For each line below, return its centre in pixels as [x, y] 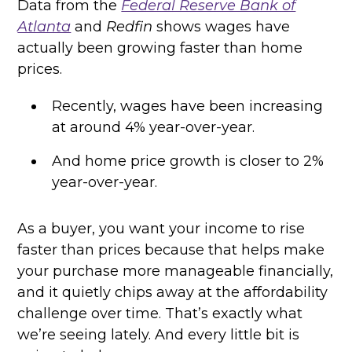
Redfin [130, 26]
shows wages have [222, 26]
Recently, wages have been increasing [188, 106]
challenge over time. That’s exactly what [160, 313]
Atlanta [44, 26]
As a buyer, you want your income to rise [161, 228]
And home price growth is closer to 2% [188, 161]
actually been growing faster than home [160, 48]
